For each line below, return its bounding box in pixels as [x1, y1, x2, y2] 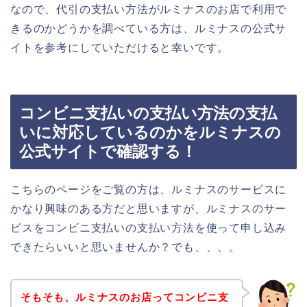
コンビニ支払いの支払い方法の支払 [19, 104, 277, 123]
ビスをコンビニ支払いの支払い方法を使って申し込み [10, 222, 287, 234]
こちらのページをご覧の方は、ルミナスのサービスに [10, 184, 287, 196]
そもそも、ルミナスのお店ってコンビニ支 [20, 291, 229, 303]
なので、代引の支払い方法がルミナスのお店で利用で [10, 3, 287, 15]
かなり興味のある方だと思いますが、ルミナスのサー [10, 203, 287, 215]
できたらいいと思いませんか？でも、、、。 [10, 241, 241, 254]
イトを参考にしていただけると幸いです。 [10, 41, 230, 53]
